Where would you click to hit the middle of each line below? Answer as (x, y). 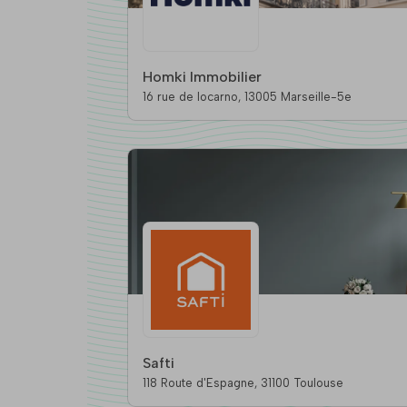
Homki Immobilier (202, 77)
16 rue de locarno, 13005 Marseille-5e (298, 97)
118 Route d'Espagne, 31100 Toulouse (302, 383)
